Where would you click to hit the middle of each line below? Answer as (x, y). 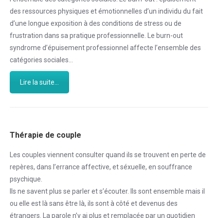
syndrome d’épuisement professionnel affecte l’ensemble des (105, 48)
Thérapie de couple (45, 135)
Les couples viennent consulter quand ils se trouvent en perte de (108, 154)
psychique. (26, 179)
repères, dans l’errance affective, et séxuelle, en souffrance (101, 167)
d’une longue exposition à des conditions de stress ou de (96, 23)
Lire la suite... (39, 82)
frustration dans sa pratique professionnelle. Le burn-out (96, 36)
